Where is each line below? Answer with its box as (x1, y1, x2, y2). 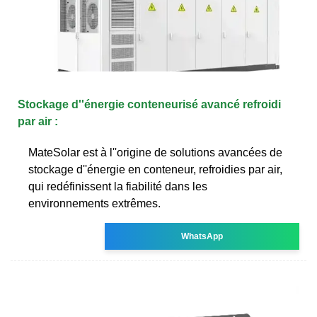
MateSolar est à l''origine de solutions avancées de (28, 146, 282, 158)
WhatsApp (181, 231, 224, 241)
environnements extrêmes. (28, 197, 161, 209)
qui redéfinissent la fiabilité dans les (28, 180, 207, 192)
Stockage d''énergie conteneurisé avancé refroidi (18, 98, 281, 110)
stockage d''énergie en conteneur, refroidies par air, (28, 163, 282, 175)
